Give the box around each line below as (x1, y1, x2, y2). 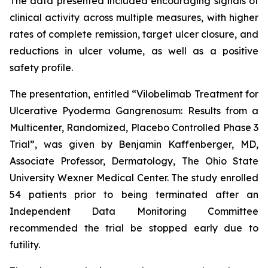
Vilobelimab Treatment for (136, 88, 259, 100)
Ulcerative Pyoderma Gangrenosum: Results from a (10, 105, 258, 117)
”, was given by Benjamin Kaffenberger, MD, (30, 138, 258, 150)
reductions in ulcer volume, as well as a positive (10, 45, 258, 57)
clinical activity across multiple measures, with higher (10, 11, 258, 23)
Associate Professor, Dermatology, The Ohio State (10, 155, 258, 167)
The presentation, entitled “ (10, 88, 137, 100)
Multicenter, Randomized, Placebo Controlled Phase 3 (10, 121, 258, 133)
